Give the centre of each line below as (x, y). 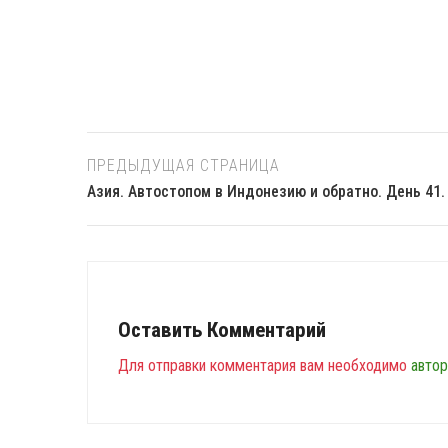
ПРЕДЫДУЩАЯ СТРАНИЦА (183, 165)
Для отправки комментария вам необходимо (264, 365)
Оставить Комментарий (222, 329)
